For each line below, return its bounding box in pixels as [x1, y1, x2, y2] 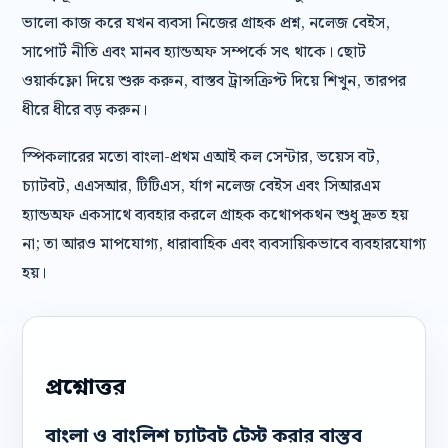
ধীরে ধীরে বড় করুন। [22, 98, 147, 123]
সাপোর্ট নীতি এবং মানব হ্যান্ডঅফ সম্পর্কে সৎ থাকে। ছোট [22, 40, 366, 65]
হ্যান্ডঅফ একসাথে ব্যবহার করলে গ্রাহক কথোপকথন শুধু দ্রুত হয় [22, 203, 408, 228]
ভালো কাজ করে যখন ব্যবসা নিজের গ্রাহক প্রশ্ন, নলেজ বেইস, [22, 11, 390, 36]
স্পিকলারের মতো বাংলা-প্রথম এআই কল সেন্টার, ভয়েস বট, [22, 145, 380, 170]
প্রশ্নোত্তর [45, 373, 126, 403]
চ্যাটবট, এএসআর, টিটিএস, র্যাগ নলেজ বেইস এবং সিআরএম [22, 174, 380, 199]
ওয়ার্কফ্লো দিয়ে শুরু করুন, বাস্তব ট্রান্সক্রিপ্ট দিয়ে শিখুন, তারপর [22, 69, 406, 94]
